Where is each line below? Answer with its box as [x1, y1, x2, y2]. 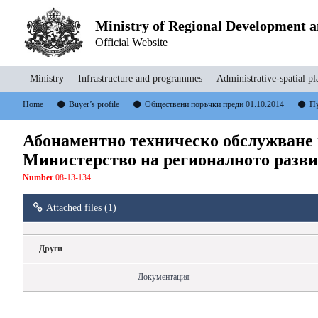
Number [23, 172, 53, 183]
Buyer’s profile [69, 99, 119, 109]
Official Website [94, 35, 168, 48]
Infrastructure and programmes [78, 73, 202, 84]
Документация [138, 272, 190, 283]
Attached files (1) [46, 202, 116, 213]
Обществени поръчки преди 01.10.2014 [145, 99, 284, 109]
